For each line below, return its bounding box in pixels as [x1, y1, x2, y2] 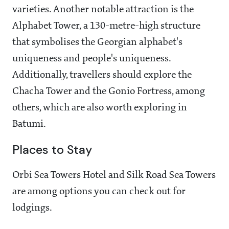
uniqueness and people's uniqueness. [12, 54, 171, 64]
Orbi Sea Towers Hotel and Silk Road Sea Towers [12, 170, 216, 181]
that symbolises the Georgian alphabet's [12, 37, 182, 48]
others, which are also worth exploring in [12, 103, 187, 113]
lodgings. [12, 203, 52, 214]
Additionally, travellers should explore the [12, 70, 192, 81]
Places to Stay [12, 142, 92, 158]
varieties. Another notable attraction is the [12, 5, 194, 15]
